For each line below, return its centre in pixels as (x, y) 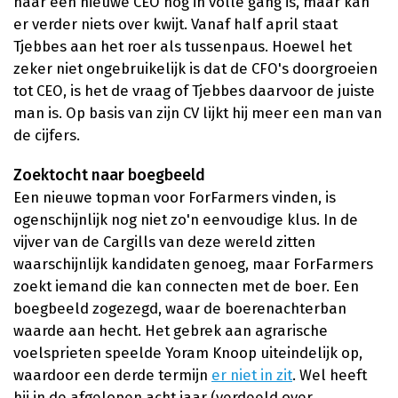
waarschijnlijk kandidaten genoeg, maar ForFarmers (193, 264)
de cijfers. (48, 135)
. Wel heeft (330, 375)
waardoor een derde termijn (112, 375)
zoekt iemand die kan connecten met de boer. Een (186, 287)
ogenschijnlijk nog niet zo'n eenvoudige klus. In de (186, 220)
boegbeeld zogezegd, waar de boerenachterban (180, 309)
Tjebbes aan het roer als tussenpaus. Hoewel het (183, 47)
